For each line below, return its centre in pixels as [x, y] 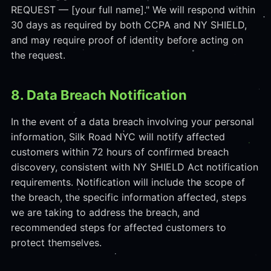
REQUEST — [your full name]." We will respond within [133, 10]
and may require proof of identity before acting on [127, 40]
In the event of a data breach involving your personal [132, 122]
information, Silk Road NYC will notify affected [118, 137]
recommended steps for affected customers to [118, 227]
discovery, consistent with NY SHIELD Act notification [134, 167]
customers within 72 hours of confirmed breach [119, 152]
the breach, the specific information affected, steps [128, 197]
